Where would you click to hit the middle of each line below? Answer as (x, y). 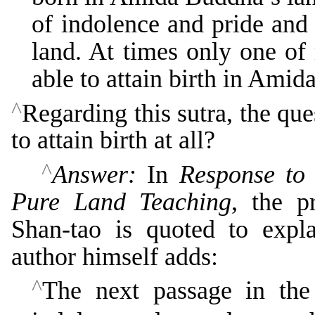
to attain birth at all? (113, 140)
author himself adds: (115, 256)
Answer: (94, 174)
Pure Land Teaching (122, 201)
